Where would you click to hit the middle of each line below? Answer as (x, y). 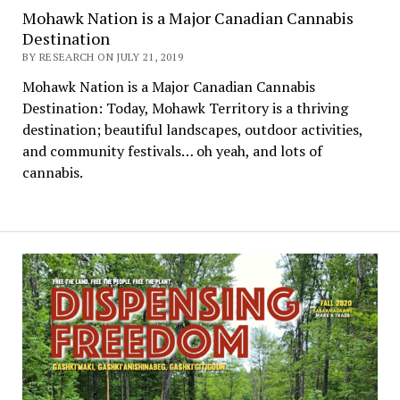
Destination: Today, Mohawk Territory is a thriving (185, 108)
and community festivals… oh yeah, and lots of (172, 151)
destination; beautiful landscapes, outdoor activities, (192, 129)
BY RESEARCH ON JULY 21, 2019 (102, 57)
